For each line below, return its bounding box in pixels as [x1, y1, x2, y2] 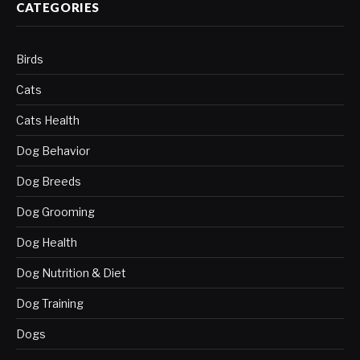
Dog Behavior [16, 143, 90, 157]
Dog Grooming [16, 204, 95, 219]
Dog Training [16, 296, 84, 310]
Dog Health [16, 235, 77, 249]
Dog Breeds [16, 174, 81, 188]
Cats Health [16, 112, 80, 127]
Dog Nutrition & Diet [16, 265, 126, 280]
